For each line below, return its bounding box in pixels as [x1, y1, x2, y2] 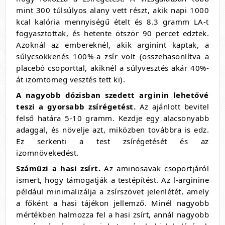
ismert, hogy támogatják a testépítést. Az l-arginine [16, 175, 209, 185]
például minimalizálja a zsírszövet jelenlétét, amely [16, 186, 209, 196]
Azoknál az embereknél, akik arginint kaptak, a [16, 40, 209, 50]
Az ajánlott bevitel [139, 101, 209, 111]
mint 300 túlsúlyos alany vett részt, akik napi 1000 [16, 5, 209, 15]
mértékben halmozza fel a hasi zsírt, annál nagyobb [16, 209, 209, 219]
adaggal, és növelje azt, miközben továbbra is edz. [16, 125, 209, 135]
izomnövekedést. [16, 148, 81, 158]
